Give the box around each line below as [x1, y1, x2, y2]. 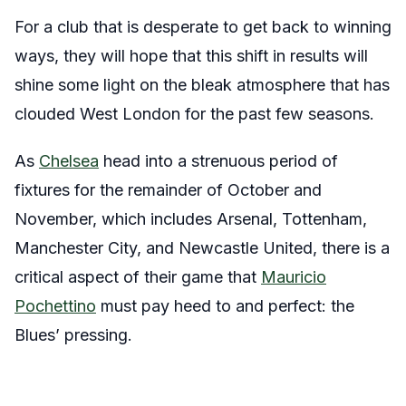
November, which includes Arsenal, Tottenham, [14, 209, 367, 229]
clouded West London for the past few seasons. [14, 104, 374, 124]
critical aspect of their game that [14, 267, 261, 287]
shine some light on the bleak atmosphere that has [14, 75, 390, 95]
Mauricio [261, 267, 326, 287]
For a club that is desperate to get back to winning [14, 17, 391, 37]
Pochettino [14, 296, 96, 316]
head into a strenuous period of [99, 151, 338, 171]
